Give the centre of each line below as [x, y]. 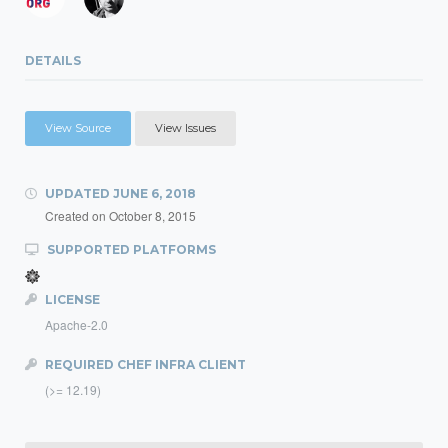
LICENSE [71, 299]
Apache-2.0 [76, 324]
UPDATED [77, 193]
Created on [77, 215]
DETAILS [53, 60]
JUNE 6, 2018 [154, 193]
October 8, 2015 [152, 215]
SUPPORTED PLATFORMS [130, 249]
